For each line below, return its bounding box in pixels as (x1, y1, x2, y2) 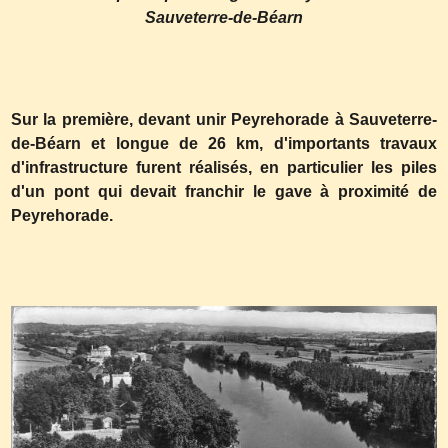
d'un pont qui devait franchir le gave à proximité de (11, 183, 437, 200)
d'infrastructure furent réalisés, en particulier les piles (11, 159, 437, 176)
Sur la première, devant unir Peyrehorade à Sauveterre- (11, 111, 437, 128)
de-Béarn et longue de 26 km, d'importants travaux (11, 135, 437, 152)
